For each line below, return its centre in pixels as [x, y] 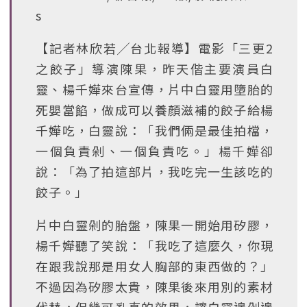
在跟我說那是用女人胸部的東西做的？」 [155, 266]
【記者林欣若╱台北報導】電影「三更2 [155, 48]
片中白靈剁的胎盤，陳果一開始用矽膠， [155, 225]
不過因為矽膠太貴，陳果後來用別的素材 [155, 286]
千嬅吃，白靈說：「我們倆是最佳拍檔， [155, 130]
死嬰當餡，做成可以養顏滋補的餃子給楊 [155, 110]
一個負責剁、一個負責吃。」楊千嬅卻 [155, 151]
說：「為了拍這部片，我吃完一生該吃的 [155, 171]
